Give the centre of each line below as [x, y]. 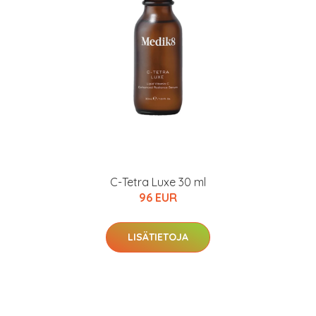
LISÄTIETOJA [158, 237]
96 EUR [158, 197]
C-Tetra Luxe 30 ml [158, 182]
